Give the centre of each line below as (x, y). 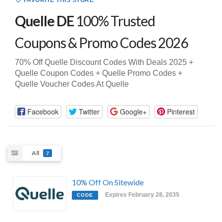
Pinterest (181, 111)
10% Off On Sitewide (108, 182)
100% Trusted (114, 21)
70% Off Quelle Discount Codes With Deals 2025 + (104, 62)
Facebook (43, 111)
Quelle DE (44, 21)
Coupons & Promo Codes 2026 (101, 43)
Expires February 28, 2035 (142, 194)
